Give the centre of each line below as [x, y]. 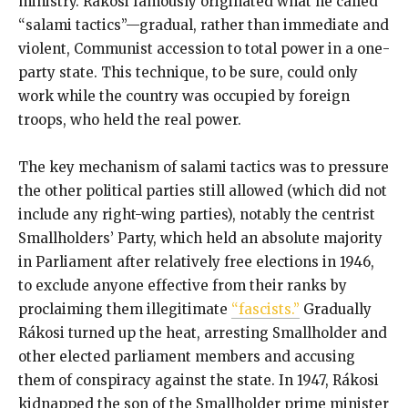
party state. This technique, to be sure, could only [188, 72]
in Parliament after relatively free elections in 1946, [196, 261]
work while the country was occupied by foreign [184, 96]
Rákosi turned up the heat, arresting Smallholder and [203, 332]
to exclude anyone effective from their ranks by [183, 285]
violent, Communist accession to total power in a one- [204, 48]
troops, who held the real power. [130, 119]
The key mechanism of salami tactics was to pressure [204, 167]
